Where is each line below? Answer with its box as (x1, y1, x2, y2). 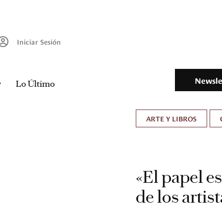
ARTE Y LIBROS (146, 113, 197, 123)
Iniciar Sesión (17, 37, 61, 47)
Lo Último (15, 78, 55, 90)
